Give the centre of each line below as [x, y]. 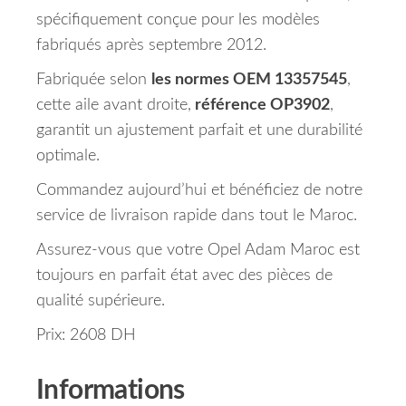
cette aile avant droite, [114, 106]
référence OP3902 [261, 106]
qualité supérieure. [101, 301]
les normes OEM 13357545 [249, 80]
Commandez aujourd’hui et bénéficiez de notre [199, 191]
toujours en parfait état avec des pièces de [184, 276]
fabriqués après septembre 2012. [151, 46]
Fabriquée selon [94, 80]
